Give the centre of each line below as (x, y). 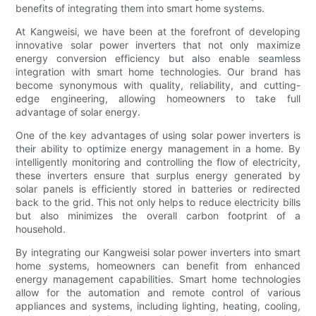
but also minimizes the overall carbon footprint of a (158, 216)
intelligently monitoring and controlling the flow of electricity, (158, 162)
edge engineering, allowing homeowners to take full (158, 99)
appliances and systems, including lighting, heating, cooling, (158, 306)
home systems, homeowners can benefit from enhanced (158, 266)
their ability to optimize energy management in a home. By (158, 149)
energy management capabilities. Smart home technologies (158, 279)
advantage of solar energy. (78, 112)
